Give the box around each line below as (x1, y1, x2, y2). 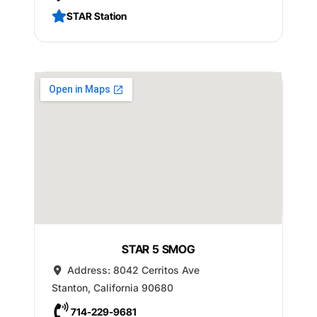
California (93, 281, 139, 294)
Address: (67, 263, 113, 276)
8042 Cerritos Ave (113, 263, 200, 276)
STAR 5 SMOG (122, 241, 195, 256)
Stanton (52, 281, 88, 294)
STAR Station (67, 9, 127, 22)
